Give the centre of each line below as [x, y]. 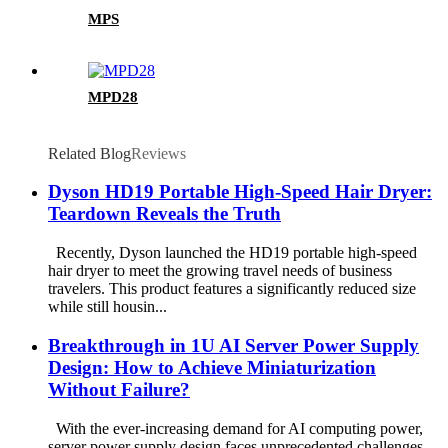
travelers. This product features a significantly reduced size [232, 289]
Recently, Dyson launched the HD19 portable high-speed [232, 253]
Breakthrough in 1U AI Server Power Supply [233, 345]
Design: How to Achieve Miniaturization [212, 367]
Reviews [158, 153]
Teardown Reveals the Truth [164, 214]
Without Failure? [119, 389]
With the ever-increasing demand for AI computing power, [235, 428]
